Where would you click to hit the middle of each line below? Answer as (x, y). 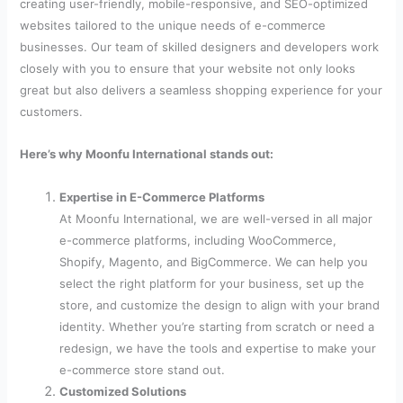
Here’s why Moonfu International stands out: (147, 154)
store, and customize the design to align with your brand (220, 304)
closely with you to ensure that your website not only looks (188, 69)
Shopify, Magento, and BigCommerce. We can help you (214, 261)
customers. (52, 112)
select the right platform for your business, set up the (212, 283)
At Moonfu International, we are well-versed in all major (216, 218)
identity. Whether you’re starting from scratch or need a (217, 326)
